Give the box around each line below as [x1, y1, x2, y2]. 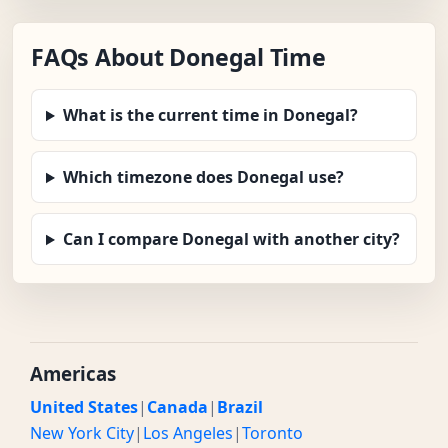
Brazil [217, 396, 263, 419]
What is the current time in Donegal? [62, 104, 358, 127]
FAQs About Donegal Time [31, 41, 326, 74]
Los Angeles [143, 422, 233, 445]
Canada [147, 396, 208, 419]
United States [30, 396, 138, 419]
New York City [30, 422, 134, 445]
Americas [30, 361, 116, 387]
